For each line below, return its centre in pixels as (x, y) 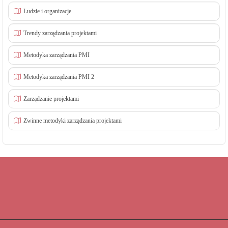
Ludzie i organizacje (47, 11)
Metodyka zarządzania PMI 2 (59, 77)
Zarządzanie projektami (51, 99)
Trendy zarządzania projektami (60, 33)
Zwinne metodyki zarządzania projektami (73, 121)
